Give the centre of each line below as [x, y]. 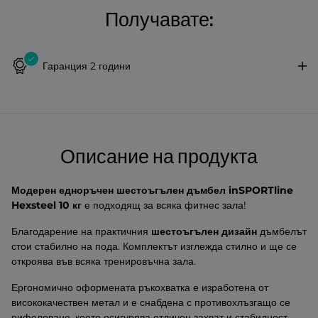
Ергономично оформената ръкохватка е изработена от [140, 287]
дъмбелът [282, 231]
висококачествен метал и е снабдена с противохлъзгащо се [151, 302]
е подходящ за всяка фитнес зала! [164, 205]
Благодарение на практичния [81, 231]
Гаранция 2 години [87, 66]
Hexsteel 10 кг [46, 205]
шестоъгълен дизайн [204, 231]
